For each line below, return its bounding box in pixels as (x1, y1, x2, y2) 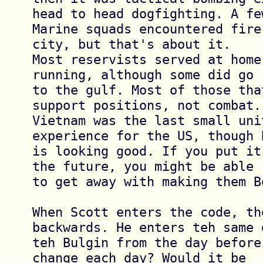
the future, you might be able (32, 158, 261, 174)
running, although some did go (32, 66, 261, 82)
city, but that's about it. (32, 36, 238, 52)
